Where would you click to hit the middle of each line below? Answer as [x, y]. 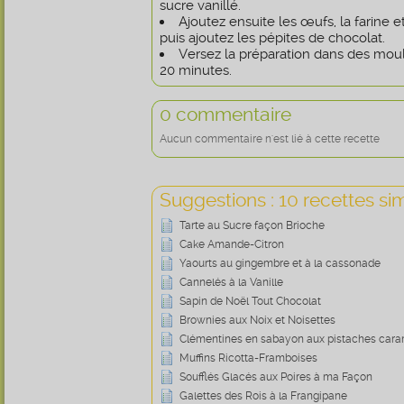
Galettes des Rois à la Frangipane [263, 396]
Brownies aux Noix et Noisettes [257, 320]
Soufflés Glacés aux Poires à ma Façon [276, 377]
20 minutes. [196, 70]
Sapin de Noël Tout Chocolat [250, 301]
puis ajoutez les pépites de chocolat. [272, 38]
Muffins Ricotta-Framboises [248, 358]
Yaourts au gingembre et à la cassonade [280, 263]
